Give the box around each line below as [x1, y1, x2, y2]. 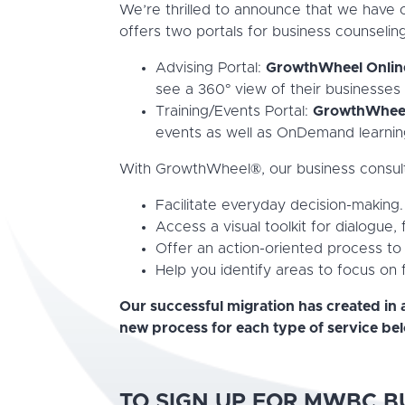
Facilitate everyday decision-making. [155, 198, 403, 212]
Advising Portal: [155, 61, 266, 75]
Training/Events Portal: [155, 104, 313, 118]
